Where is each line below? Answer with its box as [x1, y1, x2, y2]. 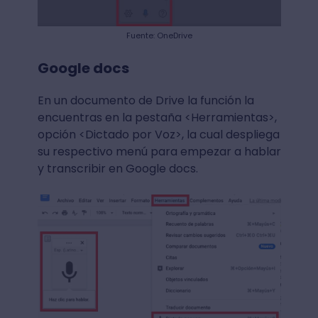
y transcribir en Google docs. [37, 160, 198, 177]
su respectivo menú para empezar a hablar [37, 143, 281, 160]
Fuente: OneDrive [126, 30, 192, 42]
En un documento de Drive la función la [37, 92, 254, 109]
